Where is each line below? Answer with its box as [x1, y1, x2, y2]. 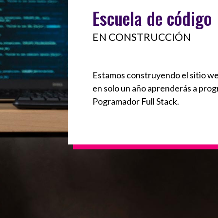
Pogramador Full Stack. [92, 95, 179, 107]
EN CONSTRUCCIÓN [92, 30, 191, 43]
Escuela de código [92, 4, 212, 31]
